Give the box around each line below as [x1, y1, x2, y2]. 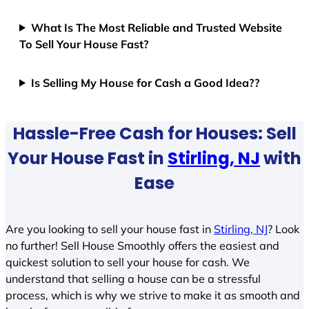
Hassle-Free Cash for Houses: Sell [12, 121, 297, 145]
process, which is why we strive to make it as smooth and [6, 288, 300, 303]
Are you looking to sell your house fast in [6, 222, 214, 237]
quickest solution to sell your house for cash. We [6, 255, 250, 270]
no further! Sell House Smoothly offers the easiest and [6, 239, 279, 253]
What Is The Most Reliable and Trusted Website [31, 20, 283, 34]
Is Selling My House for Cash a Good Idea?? [31, 75, 261, 90]
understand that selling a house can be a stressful [6, 272, 261, 286]
